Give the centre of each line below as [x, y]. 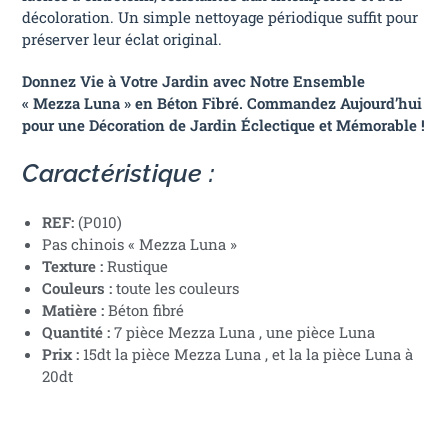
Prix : [61, 354]
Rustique [138, 266]
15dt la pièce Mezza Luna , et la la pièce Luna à [246, 354]
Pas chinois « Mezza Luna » [140, 244]
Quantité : [76, 332]
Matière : [73, 310]
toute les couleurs [176, 288]
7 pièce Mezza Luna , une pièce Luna [243, 332]
